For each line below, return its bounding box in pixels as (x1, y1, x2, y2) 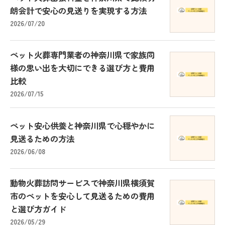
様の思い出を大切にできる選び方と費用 (10, 62, 155, 74)
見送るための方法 (10, 132, 74, 145)
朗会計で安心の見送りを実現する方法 (10, 4, 147, 17)
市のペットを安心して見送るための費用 (10, 190, 155, 202)
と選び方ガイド (10, 203, 66, 215)
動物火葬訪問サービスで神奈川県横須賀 (10, 177, 155, 189)
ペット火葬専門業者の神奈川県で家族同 (10, 49, 155, 61)
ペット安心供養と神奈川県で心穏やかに (10, 119, 155, 132)
